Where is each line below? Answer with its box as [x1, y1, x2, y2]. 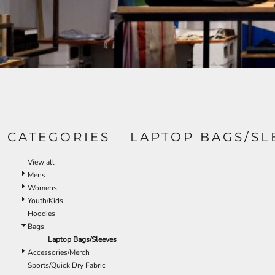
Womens [28, 183, 57, 193]
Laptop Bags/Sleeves [48, 234, 117, 245]
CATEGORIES [7, 130, 110, 145]
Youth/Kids [28, 196, 63, 206]
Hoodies [28, 209, 55, 219]
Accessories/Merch [28, 247, 90, 258]
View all [28, 157, 55, 168]
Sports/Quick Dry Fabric [28, 260, 106, 271]
